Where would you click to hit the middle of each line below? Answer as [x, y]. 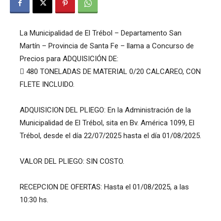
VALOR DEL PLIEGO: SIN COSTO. [72, 161]
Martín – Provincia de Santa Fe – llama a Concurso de [107, 46]
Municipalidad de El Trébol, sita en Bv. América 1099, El [107, 123]
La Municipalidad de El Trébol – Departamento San [101, 33]
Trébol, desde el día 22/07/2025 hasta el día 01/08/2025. [110, 135]
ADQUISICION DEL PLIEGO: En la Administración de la [105, 110]
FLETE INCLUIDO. [47, 84]
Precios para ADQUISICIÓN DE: [69, 58]
